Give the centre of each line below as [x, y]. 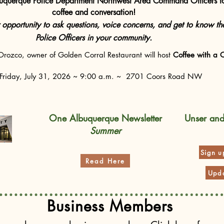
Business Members [110, 206]
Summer [105, 130]
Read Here [105, 161]
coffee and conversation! [93, 12]
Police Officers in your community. [93, 38]
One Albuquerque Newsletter [105, 118]
